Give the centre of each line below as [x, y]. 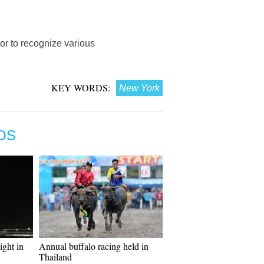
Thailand [55, 257]
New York [139, 88]
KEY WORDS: [81, 88]
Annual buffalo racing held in [94, 246]
